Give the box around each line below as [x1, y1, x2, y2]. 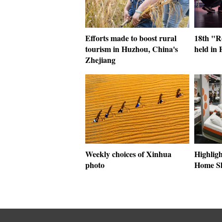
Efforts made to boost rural [85, 32, 176, 44]
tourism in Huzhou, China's [85, 43, 178, 55]
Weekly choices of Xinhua [85, 148, 171, 160]
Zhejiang [85, 54, 115, 65]
